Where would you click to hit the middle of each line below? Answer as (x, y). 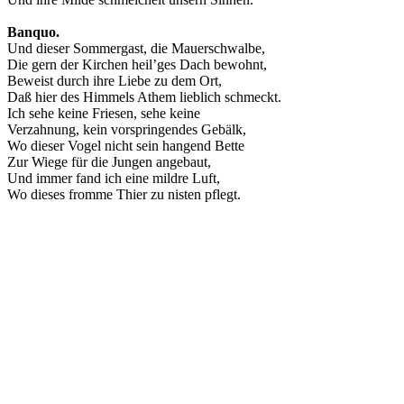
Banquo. (33, 32)
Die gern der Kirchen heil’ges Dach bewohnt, (137, 65)
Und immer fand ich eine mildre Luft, (114, 179)
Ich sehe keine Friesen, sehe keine (104, 114)
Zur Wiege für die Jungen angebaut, (109, 162)
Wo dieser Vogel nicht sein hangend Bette (126, 146)
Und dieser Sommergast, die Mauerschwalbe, (136, 49)
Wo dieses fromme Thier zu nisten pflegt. (124, 195)
